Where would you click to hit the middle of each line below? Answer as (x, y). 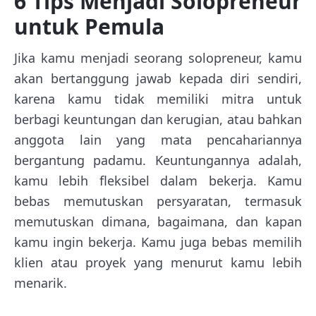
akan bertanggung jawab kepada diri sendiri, (158, 79)
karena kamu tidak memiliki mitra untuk (158, 99)
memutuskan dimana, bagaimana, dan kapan (158, 222)
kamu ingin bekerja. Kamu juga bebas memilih (158, 242)
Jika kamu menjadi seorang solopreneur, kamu (158, 58)
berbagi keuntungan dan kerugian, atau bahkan (158, 120)
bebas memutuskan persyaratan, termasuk (158, 201)
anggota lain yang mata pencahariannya (158, 140)
